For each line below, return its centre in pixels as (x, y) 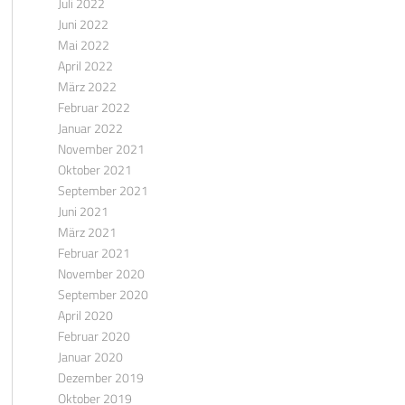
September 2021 (103, 190)
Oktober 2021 (94, 170)
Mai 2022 (83, 45)
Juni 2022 (83, 24)
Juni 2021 (83, 211)
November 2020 (101, 273)
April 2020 (85, 315)
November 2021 (101, 149)
